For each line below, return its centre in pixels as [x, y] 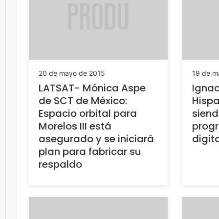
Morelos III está [75, 126]
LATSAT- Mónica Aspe [92, 88]
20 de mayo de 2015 [72, 73]
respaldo [60, 164]
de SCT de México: [83, 101]
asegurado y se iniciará [96, 139]
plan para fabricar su [90, 152]
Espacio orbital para [88, 114]
